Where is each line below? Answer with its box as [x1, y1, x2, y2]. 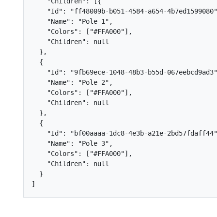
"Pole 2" [78, 78, 109, 86]
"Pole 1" [78, 17, 109, 25]
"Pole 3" [78, 139, 109, 147]
